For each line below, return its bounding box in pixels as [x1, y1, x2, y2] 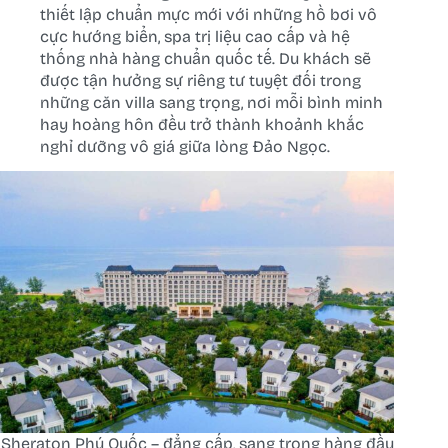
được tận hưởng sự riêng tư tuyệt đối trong [40, 70, 361, 90]
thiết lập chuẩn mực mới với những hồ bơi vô [40, 4, 377, 24]
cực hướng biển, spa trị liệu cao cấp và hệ [40, 26, 350, 46]
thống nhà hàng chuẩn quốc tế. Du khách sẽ [40, 48, 371, 68]
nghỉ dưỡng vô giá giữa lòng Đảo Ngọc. [40, 136, 330, 156]
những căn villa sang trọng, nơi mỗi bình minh [40, 92, 383, 112]
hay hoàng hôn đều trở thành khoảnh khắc [40, 114, 364, 134]
